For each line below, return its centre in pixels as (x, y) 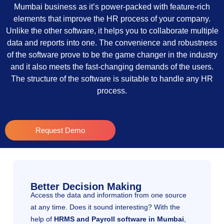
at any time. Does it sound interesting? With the (105, 207)
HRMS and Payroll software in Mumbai (119, 219)
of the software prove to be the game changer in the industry (112, 55)
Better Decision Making (86, 186)
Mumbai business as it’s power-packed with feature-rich (112, 7)
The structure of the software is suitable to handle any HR (112, 79)
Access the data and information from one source (108, 195)
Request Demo (60, 130)
